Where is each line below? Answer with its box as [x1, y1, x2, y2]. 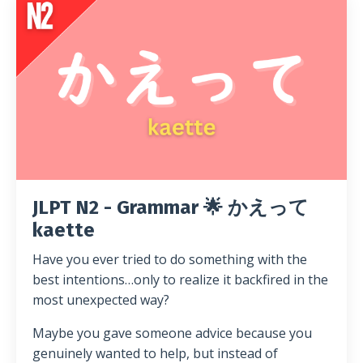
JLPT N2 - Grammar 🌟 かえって [32, 195, 309, 219]
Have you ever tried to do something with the [32, 250, 307, 268]
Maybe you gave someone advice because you [32, 323, 312, 342]
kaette [32, 218, 95, 241]
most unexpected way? [32, 290, 169, 309]
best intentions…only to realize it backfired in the [32, 270, 328, 288]
